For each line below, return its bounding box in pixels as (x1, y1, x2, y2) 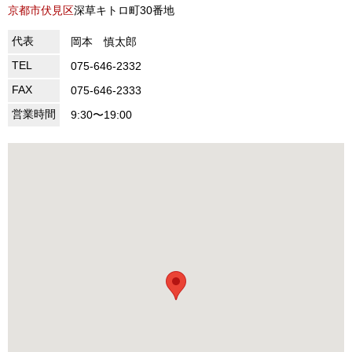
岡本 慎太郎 (71, 35, 137, 48)
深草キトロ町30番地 (74, 4, 174, 16)
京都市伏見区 (8, 4, 74, 16)
